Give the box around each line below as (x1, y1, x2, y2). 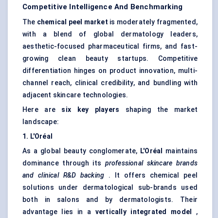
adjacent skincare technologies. (22, 91, 128, 99)
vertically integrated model (95, 208, 192, 216)
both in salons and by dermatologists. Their (22, 196, 198, 204)
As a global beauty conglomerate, (22, 147, 141, 155)
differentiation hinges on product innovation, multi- (22, 67, 198, 75)
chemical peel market (36, 18, 108, 26)
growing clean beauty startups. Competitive (22, 54, 198, 63)
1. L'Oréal (22, 132, 53, 141)
